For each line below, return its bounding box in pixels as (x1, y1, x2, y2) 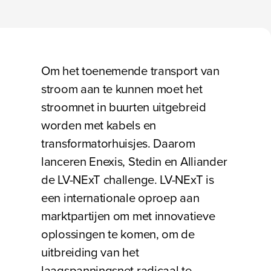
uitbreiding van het (41, 243, 139, 261)
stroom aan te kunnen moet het (41, 80, 203, 98)
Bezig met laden (41, 27, 109, 41)
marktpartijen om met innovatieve (41, 207, 215, 225)
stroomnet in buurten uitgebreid (41, 98, 206, 116)
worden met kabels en (41, 116, 156, 134)
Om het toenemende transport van (41, 62, 220, 80)
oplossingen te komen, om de (41, 225, 195, 243)
